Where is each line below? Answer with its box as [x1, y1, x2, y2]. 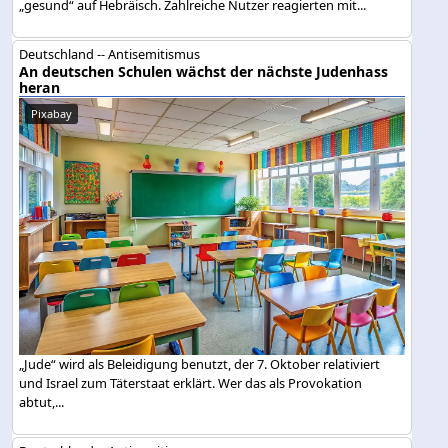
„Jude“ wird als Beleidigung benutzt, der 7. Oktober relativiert [19, 354, 381, 373]
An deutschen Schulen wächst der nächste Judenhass [19, 62, 389, 82]
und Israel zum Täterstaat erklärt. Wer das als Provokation [19, 373, 363, 392]
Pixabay [31, 106, 73, 122]
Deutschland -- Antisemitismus [19, 45, 201, 64]
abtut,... [19, 392, 65, 411]
